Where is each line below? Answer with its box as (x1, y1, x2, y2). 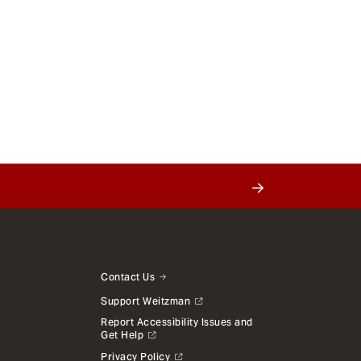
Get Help (101, 328, 144, 341)
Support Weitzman (101, 295, 191, 308)
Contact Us (101, 271, 156, 284)
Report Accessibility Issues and (101, 315, 253, 328)
